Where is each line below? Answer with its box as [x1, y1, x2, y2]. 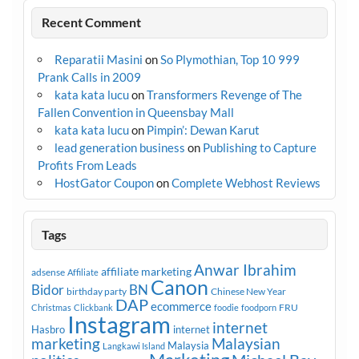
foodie [213, 302, 239, 313]
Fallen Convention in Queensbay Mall [37, 105, 234, 120]
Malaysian [211, 335, 280, 353]
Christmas [30, 302, 71, 313]
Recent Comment [42, 14, 142, 30]
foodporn [240, 302, 276, 313]
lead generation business [54, 140, 185, 155]
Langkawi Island [102, 341, 165, 352]
